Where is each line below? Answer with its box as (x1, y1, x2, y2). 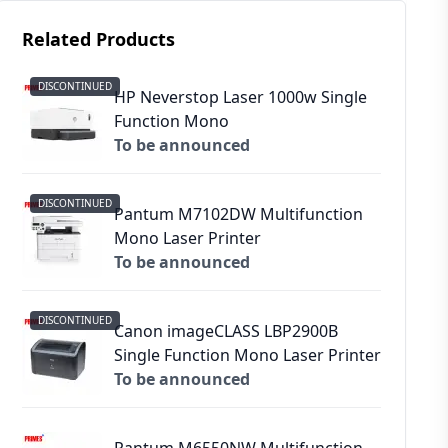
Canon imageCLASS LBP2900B (113, 320, 338, 342)
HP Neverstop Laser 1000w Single (113, 86, 367, 108)
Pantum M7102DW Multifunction (113, 203, 363, 225)
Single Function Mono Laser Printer (113, 344, 381, 366)
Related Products (21, 27, 175, 51)
